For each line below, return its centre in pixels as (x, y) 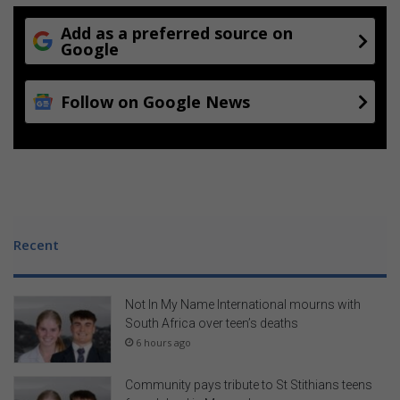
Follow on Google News (155, 102)
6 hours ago (163, 343)
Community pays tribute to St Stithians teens (249, 384)
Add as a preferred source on (177, 33)
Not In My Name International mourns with (243, 305)
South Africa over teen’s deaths (212, 324)
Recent (36, 245)
